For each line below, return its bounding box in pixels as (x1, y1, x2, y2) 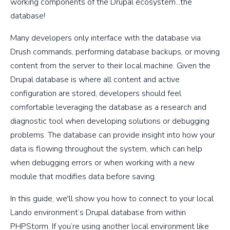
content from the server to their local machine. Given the (10, 60, 210, 72)
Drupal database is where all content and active (10, 74, 180, 86)
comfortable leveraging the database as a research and (10, 102, 206, 113)
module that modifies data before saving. (10, 171, 156, 183)
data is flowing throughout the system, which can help (10, 143, 202, 155)
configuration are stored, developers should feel (10, 88, 181, 100)
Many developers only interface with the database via (10, 32, 201, 44)
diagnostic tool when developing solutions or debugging (10, 116, 209, 127)
